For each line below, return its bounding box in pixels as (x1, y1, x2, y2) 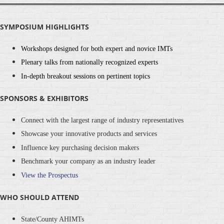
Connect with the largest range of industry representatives (21, 116, 183, 124)
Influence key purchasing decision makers (21, 143, 139, 151)
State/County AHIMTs (21, 215, 84, 223)
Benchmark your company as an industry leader (21, 157, 155, 165)
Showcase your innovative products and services (21, 130, 157, 138)
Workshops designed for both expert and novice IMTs (21, 44, 172, 52)
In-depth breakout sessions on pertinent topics (21, 72, 150, 80)
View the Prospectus (21, 171, 78, 179)
